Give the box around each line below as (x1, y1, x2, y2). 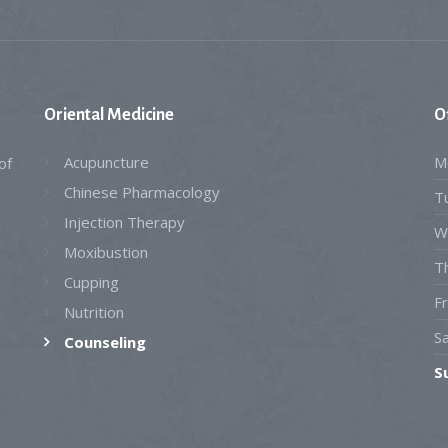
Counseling (63, 332, 146, 352)
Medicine (106, 106, 174, 124)
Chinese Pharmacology (63, 182, 220, 202)
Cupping (63, 272, 119, 292)
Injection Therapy (63, 212, 185, 232)
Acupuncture (63, 152, 149, 172)
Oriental (43, 106, 107, 124)
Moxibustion (63, 242, 148, 262)
